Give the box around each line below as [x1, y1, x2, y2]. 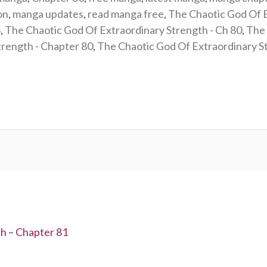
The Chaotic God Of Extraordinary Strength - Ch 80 [5, 23, 242, 37]
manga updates [13, 7, 83, 21]
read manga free [88, 7, 164, 21]
